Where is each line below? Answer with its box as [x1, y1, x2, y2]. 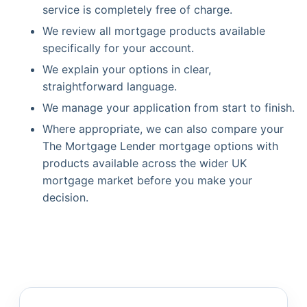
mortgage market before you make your [42, 173, 252, 187]
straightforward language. [42, 79, 177, 93]
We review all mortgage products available [42, 24, 265, 38]
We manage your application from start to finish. [42, 101, 295, 114]
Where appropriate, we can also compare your [42, 122, 284, 136]
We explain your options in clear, [42, 62, 211, 76]
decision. [42, 191, 88, 204]
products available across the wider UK [42, 156, 247, 170]
